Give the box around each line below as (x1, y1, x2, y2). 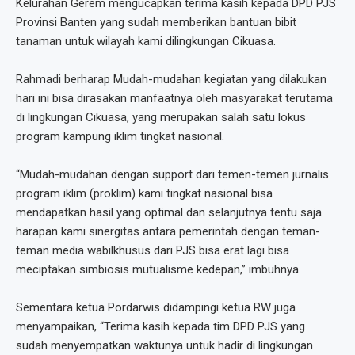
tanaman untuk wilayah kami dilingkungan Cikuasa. (16, 34, 276, 49)
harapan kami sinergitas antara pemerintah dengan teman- (16, 224, 320, 239)
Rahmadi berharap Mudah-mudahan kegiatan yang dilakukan (16, 72, 326, 87)
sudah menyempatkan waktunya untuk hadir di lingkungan (16, 338, 313, 353)
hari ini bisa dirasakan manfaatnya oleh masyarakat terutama (16, 91, 333, 106)
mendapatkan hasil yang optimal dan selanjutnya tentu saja (16, 205, 322, 220)
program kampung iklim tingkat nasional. (16, 129, 224, 144)
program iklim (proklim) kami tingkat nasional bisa (16, 186, 273, 201)
